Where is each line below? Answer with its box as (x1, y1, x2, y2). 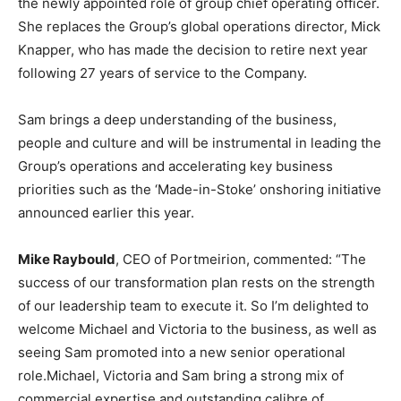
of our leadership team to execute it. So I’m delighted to (18, 297, 369, 314)
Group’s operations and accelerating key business (18, 158, 333, 175)
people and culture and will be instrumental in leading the (18, 134, 381, 151)
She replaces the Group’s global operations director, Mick (18, 18, 380, 35)
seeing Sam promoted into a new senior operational (18, 344, 346, 361)
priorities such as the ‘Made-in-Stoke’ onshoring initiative (18, 181, 381, 198)
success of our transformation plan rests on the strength (18, 274, 375, 291)
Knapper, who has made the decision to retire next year (18, 41, 368, 58)
